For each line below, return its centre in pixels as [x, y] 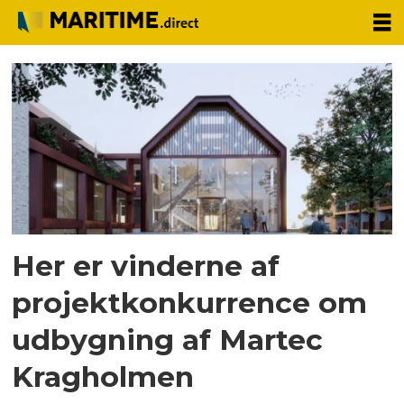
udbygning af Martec [168, 339]
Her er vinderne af [146, 265]
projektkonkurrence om [190, 302]
